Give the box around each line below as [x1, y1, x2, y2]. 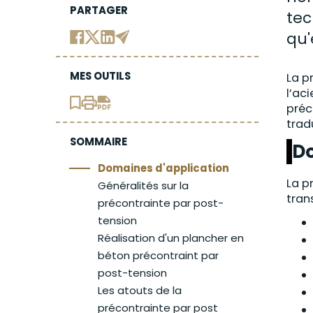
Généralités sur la [98, 178, 189, 193]
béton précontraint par [98, 248, 219, 263]
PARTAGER [70, 3, 128, 17]
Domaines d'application [98, 161, 229, 175]
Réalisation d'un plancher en [98, 231, 244, 245]
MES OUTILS [70, 68, 131, 83]
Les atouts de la [98, 283, 182, 298]
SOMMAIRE [70, 134, 127, 149]
